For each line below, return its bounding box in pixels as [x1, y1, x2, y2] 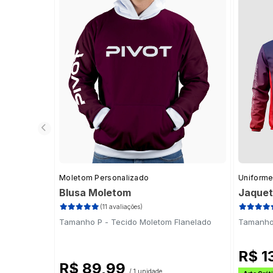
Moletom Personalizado [59, 173, 149, 183]
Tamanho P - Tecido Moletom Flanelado [59, 217, 211, 227]
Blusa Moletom [59, 186, 131, 199]
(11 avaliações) [99, 203, 143, 211]
